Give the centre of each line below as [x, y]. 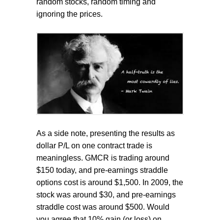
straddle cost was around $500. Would [103, 207]
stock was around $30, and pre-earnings [106, 194]
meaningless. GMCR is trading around [103, 158]
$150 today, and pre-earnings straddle [102, 170]
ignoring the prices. [69, 14]
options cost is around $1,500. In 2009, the [110, 182]
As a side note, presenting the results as [106, 133]
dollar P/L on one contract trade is [94, 145]
